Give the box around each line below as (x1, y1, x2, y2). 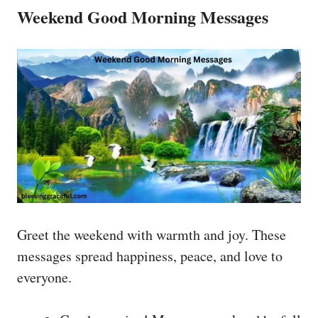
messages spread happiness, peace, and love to (17, 246, 283, 265)
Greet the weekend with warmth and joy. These (17, 224, 286, 244)
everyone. (17, 267, 72, 287)
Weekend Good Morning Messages (17, 4, 268, 30)
